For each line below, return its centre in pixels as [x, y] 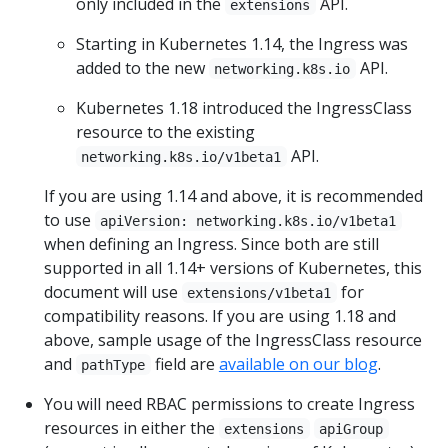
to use [69, 219]
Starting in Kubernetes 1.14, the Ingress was [242, 43]
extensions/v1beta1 [259, 292]
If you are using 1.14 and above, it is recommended [233, 195]
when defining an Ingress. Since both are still [211, 243]
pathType [113, 364]
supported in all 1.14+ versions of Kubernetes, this [233, 267]
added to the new [142, 67]
